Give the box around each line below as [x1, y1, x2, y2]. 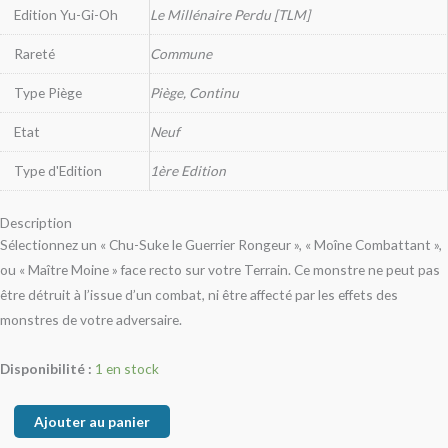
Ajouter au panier [33, 413, 150, 431]
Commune [150, 45, 212, 63]
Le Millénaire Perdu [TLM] [150, 6, 310, 24]
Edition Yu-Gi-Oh [13, 6, 118, 24]
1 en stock [95, 360, 159, 378]
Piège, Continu [150, 84, 239, 102]
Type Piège [13, 84, 82, 102]
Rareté [13, 45, 55, 63]
